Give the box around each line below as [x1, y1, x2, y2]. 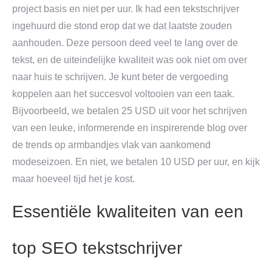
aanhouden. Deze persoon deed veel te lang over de [12, 38, 238, 48]
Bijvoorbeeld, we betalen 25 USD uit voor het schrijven [12, 106, 247, 116]
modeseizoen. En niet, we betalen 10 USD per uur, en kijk [12, 157, 260, 167]
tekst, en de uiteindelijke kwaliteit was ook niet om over [12, 55, 247, 65]
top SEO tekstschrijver [12, 239, 182, 257]
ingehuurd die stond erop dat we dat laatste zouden [12, 21, 232, 31]
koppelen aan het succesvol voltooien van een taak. [12, 89, 234, 99]
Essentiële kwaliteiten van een [12, 202, 243, 221]
